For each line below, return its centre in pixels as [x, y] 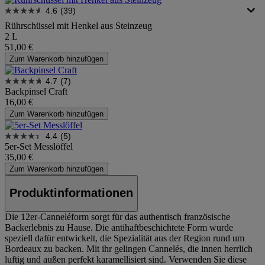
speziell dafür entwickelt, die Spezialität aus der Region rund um [125, 238]
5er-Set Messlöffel [39, 146]
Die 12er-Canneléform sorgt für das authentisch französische [117, 216]
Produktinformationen [71, 193]
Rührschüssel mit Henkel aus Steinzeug [78, 25]
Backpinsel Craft [36, 91]
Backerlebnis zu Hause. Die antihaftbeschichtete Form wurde [119, 227]
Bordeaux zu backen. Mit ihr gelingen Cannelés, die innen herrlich [129, 248]
